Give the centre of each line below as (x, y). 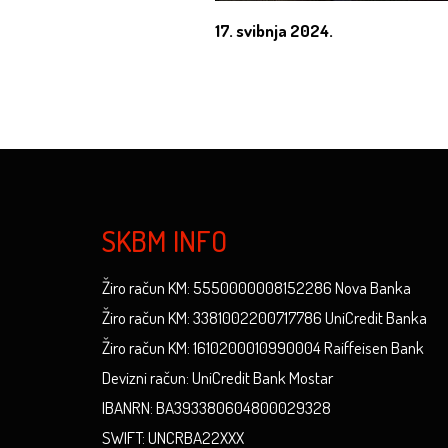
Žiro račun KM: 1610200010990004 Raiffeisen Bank (263, 347)
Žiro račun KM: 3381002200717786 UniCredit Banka (264, 317)
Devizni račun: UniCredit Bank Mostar (217, 377)
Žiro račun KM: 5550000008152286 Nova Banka (256, 287)
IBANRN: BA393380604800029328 (216, 407)
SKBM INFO (164, 240)
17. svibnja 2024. (273, 30)
